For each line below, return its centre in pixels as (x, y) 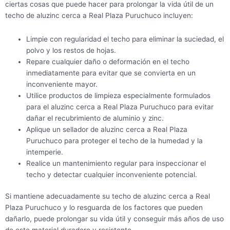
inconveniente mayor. (62, 84)
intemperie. (45, 152)
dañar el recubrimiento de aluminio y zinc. (95, 118)
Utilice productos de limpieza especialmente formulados (119, 95)
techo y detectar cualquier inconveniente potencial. (112, 174)
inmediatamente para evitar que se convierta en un (111, 73)
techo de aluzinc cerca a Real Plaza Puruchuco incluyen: (99, 15)
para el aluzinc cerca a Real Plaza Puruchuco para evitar (120, 107)
